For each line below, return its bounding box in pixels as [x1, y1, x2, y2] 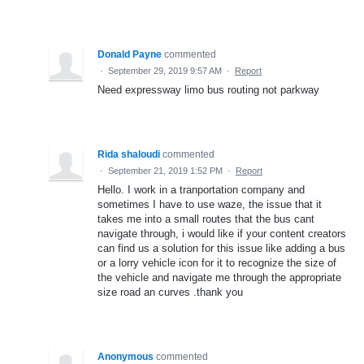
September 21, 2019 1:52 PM [108, 165, 223, 175]
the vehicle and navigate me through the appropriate [97, 271, 341, 284]
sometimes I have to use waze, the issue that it [97, 197, 322, 210]
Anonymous [97, 350, 154, 362]
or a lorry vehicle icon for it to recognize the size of [97, 256, 336, 269]
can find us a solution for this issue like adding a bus [97, 241, 345, 254]
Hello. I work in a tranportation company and [97, 183, 305, 196]
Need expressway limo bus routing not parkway [97, 83, 319, 96]
